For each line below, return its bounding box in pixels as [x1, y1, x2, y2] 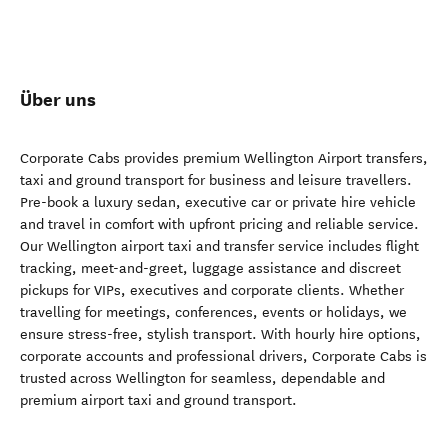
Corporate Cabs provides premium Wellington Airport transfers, [20, 150, 428, 167]
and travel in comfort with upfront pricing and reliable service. [20, 216, 419, 233]
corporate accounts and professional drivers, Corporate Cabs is [20, 348, 427, 365]
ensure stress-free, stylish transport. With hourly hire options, [20, 326, 421, 343]
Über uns [20, 88, 96, 111]
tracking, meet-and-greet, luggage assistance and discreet [20, 260, 401, 277]
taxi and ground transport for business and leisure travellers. [20, 172, 412, 189]
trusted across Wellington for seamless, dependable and [20, 370, 385, 387]
